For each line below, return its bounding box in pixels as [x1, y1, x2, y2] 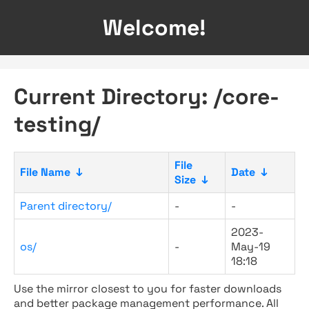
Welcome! [103, 14, 206, 41]
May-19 [231, 239, 270, 254]
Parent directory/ [20, 199, 112, 213]
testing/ [14, 110, 100, 138]
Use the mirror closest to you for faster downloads [14, 281, 281, 296]
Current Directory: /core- [14, 83, 279, 110]
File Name [20, 165, 70, 179]
